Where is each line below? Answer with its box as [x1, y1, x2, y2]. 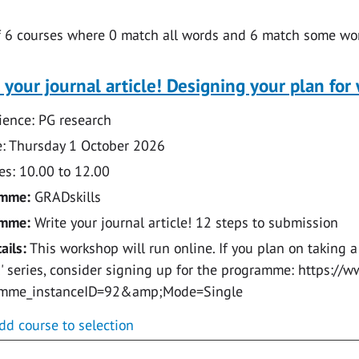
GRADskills [34, 188, 101, 207]
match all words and [116, 26, 250, 45]
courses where [12, 26, 109, 45]
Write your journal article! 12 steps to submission [34, 213, 338, 232]
